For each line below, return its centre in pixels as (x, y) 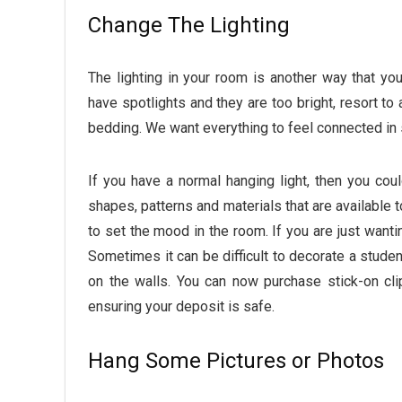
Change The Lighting (189, 26)
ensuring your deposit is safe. (181, 307)
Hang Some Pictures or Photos (236, 361)
